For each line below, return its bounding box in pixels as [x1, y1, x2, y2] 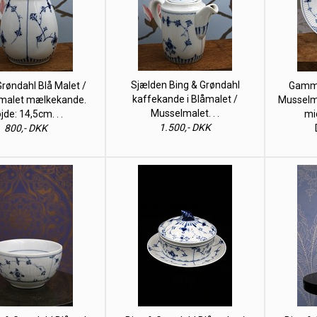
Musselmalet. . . [151, 108, 219, 119]
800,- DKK [4, 122, 47, 134]
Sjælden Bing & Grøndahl [130, 79, 240, 91]
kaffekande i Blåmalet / [132, 93, 238, 105]
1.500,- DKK [159, 122, 211, 133]
